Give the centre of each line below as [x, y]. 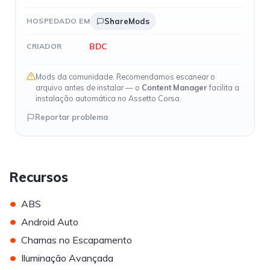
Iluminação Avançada [67, 258]
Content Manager [174, 87]
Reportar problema [71, 117]
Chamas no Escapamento [77, 240]
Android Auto [50, 221]
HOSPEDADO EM [58, 21]
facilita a [223, 87]
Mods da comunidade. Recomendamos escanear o [125, 77]
